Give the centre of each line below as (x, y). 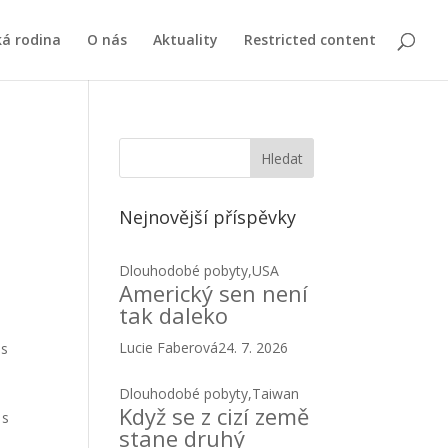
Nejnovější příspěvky (208, 217)
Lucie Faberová (169, 347)
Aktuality (185, 39)
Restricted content (310, 39)
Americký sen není (214, 293)
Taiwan (276, 393)
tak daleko (174, 315)
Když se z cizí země (214, 416)
